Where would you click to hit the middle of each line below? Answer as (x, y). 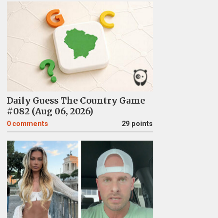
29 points (137, 124)
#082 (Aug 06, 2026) (50, 111)
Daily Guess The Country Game (76, 101)
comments (30, 124)
